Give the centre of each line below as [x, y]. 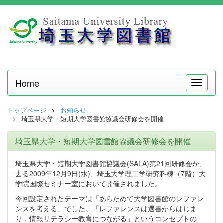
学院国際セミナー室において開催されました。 [89, 183]
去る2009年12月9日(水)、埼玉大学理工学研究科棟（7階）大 [111, 173]
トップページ [27, 110]
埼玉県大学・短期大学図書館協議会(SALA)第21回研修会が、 [111, 163]
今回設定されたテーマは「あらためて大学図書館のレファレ [110, 198]
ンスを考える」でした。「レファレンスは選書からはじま [106, 208]
